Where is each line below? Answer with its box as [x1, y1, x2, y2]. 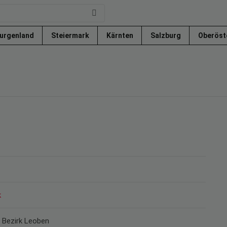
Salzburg [150, 31, 182, 40]
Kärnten [106, 31, 135, 40]
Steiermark [51, 31, 91, 40]
